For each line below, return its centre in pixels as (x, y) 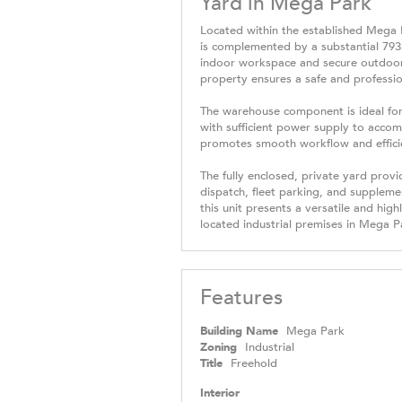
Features (241, 297)
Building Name (239, 331)
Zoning (218, 347)
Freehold (254, 363)
